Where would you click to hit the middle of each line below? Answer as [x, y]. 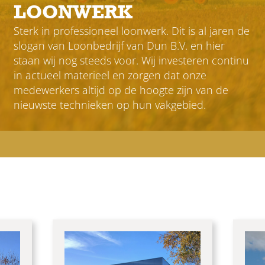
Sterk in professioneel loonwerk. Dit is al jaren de [132, 30]
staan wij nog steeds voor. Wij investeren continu [131, 60]
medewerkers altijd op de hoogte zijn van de [121, 90]
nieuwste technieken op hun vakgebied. [111, 104]
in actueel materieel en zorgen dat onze [110, 75]
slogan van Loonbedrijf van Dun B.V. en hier [119, 45]
